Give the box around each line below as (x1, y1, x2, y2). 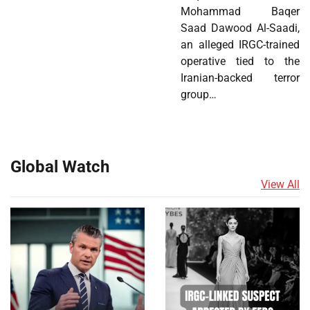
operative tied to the (181, 54, 300, 68)
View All (261, 177, 300, 191)
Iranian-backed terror (181, 71, 300, 84)
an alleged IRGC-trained (181, 37, 300, 51)
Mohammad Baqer (181, 4, 300, 18)
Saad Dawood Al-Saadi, (181, 21, 300, 35)
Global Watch (10, 156, 109, 176)
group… (181, 87, 217, 101)
